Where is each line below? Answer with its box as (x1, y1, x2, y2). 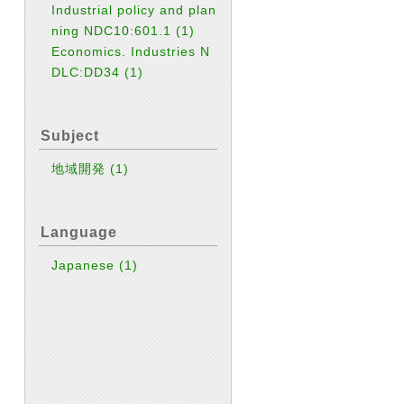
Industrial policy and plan (51, 3, 217, 17)
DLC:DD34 (51, 65, 125, 79)
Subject (41, 128, 99, 143)
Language (41, 225, 117, 240)
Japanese (51, 258, 120, 272)
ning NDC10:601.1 (51, 23, 177, 38)
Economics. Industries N (51, 44, 211, 59)
